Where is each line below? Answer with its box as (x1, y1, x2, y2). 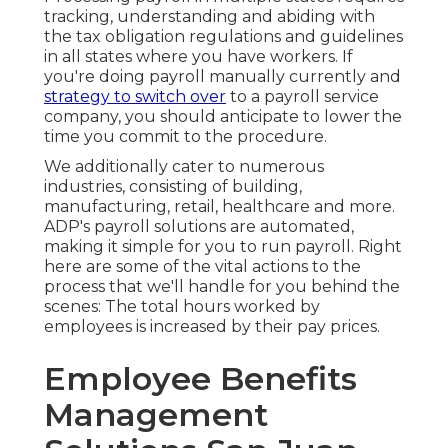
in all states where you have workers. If (44, 47, 353, 67)
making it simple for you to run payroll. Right (44, 237, 402, 257)
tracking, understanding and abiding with (44, 7, 375, 27)
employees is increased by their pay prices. (44, 317, 380, 337)
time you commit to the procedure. (44, 127, 327, 147)
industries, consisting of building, (44, 177, 302, 197)
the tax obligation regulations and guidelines (44, 27, 403, 47)
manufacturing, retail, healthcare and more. (44, 197, 395, 217)
